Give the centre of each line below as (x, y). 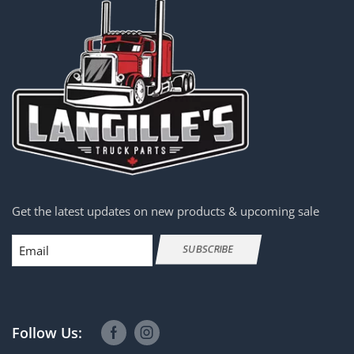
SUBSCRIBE (209, 249)
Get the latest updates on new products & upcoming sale (166, 211)
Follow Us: (47, 332)
